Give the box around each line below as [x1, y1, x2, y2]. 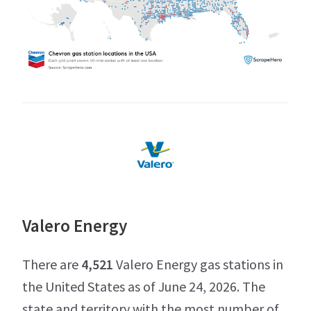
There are [22, 255, 81, 273]
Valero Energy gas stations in [113, 255, 283, 273]
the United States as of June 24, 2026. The [22, 277, 265, 295]
